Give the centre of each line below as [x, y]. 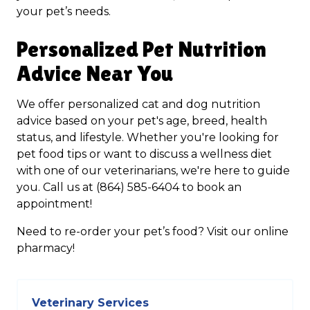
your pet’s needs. [64, 11]
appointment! [54, 204]
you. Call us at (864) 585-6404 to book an [129, 187]
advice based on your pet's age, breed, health [142, 121]
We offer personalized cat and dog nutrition [138, 104]
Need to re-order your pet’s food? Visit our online [153, 231]
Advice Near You [95, 73]
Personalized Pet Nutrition [142, 49]
